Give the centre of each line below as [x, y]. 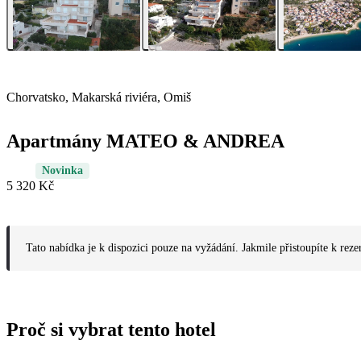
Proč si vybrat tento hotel [111, 330]
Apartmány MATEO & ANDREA [145, 141]
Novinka [62, 171]
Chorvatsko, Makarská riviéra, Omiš [99, 98]
